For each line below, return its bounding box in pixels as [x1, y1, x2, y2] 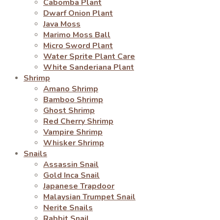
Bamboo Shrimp [43, 94, 103, 105]
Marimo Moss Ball [43, 29, 110, 40]
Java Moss [43, 19, 81, 29]
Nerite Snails [43, 202, 93, 213]
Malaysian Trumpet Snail [43, 192, 136, 202]
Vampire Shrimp [43, 127, 103, 137]
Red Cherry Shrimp [43, 116, 113, 127]
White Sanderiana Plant [43, 62, 134, 73]
